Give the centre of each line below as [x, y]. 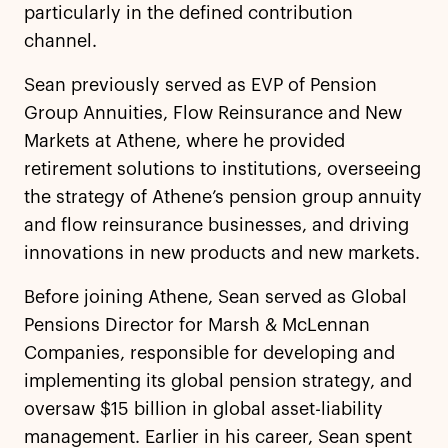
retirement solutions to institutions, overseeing [222, 169]
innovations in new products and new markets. [222, 253]
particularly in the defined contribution [188, 13]
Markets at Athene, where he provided [184, 141]
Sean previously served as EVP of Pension [200, 85]
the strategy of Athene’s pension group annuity [223, 197]
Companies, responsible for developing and [209, 353]
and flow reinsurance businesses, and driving [216, 225]
